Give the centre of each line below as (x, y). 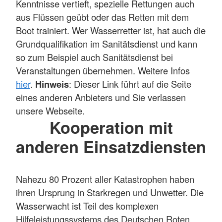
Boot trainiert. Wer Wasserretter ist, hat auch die (111, 30)
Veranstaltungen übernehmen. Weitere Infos (103, 70)
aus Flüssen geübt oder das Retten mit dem (102, 17)
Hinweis (52, 84)
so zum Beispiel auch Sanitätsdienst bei (94, 57)
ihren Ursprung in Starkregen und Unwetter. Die (110, 192)
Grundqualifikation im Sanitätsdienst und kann (107, 43)
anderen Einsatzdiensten (111, 146)
